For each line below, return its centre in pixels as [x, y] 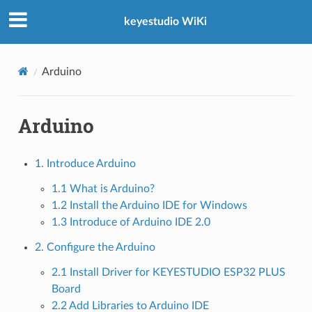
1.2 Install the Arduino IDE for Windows [149, 205]
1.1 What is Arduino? [103, 188]
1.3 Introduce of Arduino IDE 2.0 [131, 222]
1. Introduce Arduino [85, 163]
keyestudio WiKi [165, 22]
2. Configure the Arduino [95, 247]
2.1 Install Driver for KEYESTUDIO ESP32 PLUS [168, 272]
